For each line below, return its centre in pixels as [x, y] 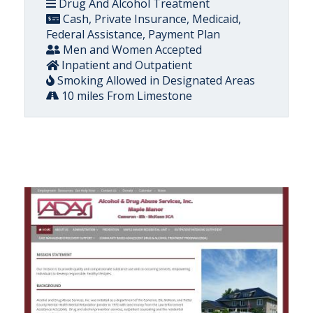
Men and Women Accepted [131, 50]
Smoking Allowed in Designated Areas [155, 80]
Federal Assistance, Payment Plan [133, 34]
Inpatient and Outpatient [125, 65]
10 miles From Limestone [125, 96]
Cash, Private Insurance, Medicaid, [151, 19]
